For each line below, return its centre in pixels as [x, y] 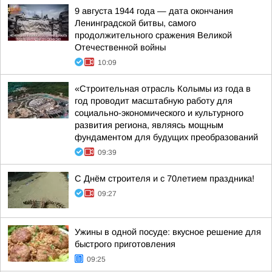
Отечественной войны [120, 47]
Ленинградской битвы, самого [135, 23]
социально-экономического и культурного [159, 113]
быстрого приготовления [125, 244]
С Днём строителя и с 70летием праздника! [165, 178]
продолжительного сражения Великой [153, 35]
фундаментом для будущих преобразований [166, 137]
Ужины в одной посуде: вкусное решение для [168, 232]
